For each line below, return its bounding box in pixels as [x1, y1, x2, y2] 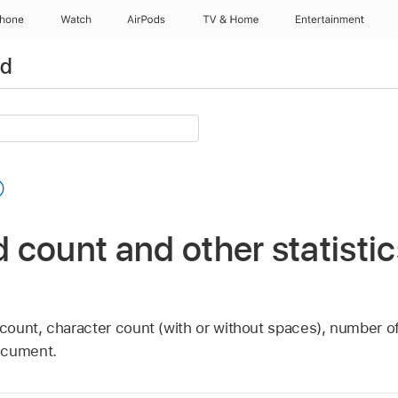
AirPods [127, 13, 166, 26]
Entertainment [296, 13, 365, 26]
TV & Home [202, 13, 259, 26]
